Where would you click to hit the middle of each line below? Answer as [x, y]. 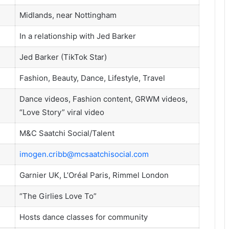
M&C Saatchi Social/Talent [67, 133]
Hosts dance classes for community [83, 217]
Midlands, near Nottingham [68, 15]
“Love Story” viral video [62, 112]
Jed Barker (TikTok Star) [63, 57]
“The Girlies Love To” [58, 196]
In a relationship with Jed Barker [77, 36]
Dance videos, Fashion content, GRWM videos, [103, 99]
